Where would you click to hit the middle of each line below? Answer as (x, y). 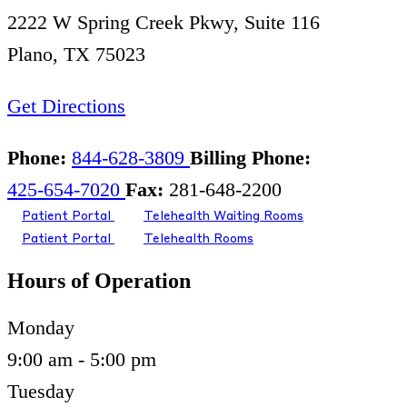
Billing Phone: (250, 158)
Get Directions (66, 106)
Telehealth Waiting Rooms (223, 217)
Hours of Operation (99, 281)
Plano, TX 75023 (76, 55)
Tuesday (41, 392)
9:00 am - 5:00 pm (82, 360)
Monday (41, 328)
